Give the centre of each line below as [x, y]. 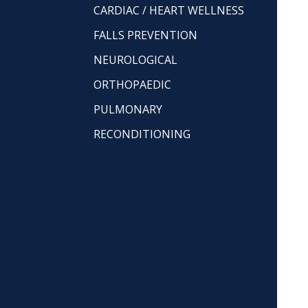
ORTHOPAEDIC [133, 85]
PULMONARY [128, 109]
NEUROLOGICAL [136, 60]
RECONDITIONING [142, 134]
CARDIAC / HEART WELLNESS [169, 10]
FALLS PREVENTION [146, 35]
